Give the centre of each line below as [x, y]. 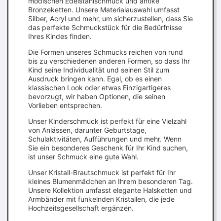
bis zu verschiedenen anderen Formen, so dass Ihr [109, 61]
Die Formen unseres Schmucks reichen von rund [106, 52]
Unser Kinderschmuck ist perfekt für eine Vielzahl [107, 121]
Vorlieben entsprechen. [65, 105]
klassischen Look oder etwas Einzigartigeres [99, 88]
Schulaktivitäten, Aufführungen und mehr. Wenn [105, 139]
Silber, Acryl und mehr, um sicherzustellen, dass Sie [110, 18]
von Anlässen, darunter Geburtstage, [87, 130]
